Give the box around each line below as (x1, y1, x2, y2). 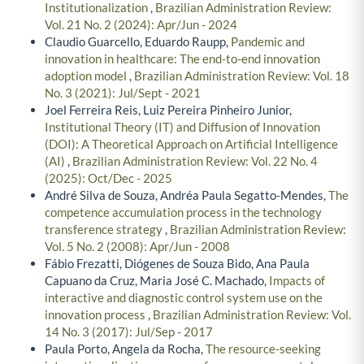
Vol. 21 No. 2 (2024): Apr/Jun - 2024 (45, 17, 237, 32)
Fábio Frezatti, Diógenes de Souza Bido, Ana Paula (45, 256, 310, 271)
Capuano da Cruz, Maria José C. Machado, (45, 273, 269, 288)
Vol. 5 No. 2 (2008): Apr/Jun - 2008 (45, 239, 230, 254)
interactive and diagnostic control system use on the (45, 290, 323, 305)
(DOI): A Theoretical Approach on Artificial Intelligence (45, 136, 338, 152)
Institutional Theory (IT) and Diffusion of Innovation (45, 119, 320, 135)
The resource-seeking (206, 341, 321, 357)
